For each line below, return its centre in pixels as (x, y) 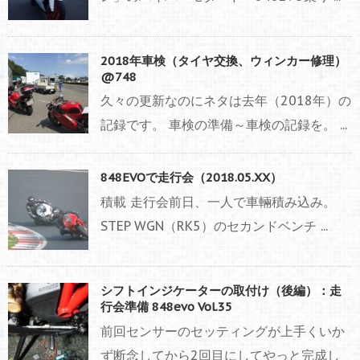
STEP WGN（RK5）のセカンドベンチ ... (214, 226)
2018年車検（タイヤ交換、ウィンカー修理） (223, 61)
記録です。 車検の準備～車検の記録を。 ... (224, 125)
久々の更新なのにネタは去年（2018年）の (226, 101)
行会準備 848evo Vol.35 (166, 307)
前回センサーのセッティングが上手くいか (223, 331)
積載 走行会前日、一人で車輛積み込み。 (218, 202)
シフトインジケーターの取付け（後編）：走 (221, 291)
